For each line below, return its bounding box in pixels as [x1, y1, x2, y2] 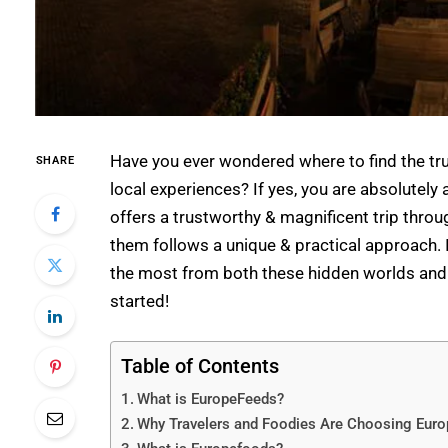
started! [110, 291, 173, 311]
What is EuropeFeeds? [136, 390, 284, 409]
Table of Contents [121, 354, 279, 378]
